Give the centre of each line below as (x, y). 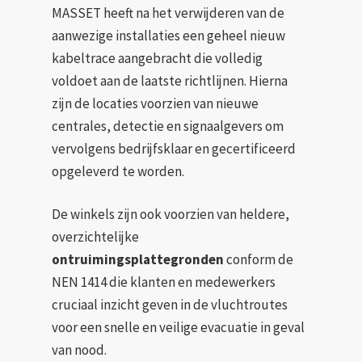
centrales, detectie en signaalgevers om (168, 126)
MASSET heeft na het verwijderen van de (168, 13)
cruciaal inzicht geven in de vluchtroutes (170, 305)
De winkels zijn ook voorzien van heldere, (171, 215)
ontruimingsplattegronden (138, 260)
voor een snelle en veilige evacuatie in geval (179, 328)
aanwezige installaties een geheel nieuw (169, 35)
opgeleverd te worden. (118, 171)
